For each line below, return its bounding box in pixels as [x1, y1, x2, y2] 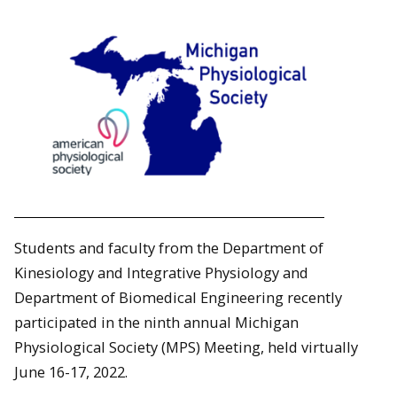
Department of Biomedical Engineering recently [14, 287, 342, 307]
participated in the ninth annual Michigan [14, 312, 299, 332]
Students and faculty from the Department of [14, 237, 323, 258]
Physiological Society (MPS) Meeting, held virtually [14, 337, 358, 357]
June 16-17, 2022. [14, 362, 128, 382]
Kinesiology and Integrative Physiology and [14, 262, 308, 283]
